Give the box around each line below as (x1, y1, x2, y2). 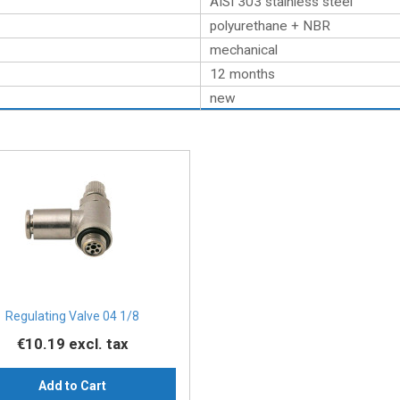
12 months (210, 66, 275, 82)
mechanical (210, 42, 278, 58)
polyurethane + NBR (210, 18, 330, 34)
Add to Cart (38, 379, 107, 394)
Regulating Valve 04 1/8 (5, 309, 140, 324)
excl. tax (68, 335, 129, 354)
